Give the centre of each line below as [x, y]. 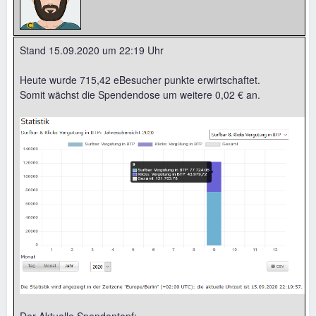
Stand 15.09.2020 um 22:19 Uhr [92, 50]
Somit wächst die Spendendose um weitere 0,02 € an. [140, 94]
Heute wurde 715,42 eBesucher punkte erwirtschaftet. [140, 79]
